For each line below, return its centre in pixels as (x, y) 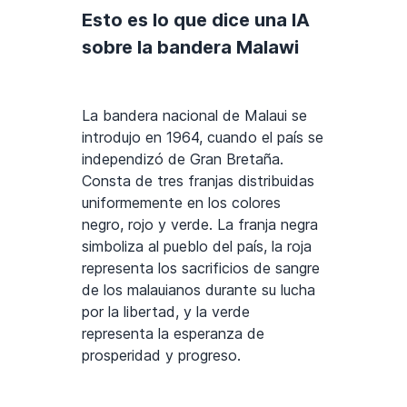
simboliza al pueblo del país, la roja (197, 246)
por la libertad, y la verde (166, 311)
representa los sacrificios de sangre (201, 268)
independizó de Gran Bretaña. (183, 159)
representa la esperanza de (173, 333)
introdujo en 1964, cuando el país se (203, 137)
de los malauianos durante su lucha (199, 289)
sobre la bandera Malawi (190, 47)
